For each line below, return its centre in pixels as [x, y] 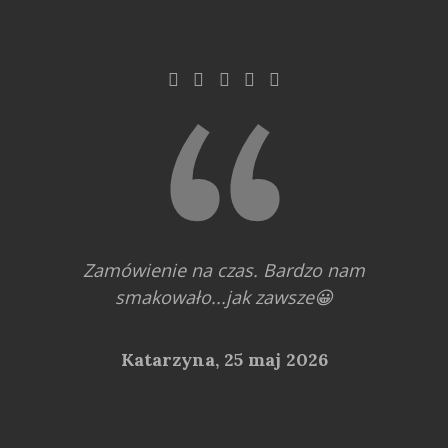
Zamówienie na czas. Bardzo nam [224, 269]
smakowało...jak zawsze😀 [224, 296]
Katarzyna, [172, 359]
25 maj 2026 [275, 359]
